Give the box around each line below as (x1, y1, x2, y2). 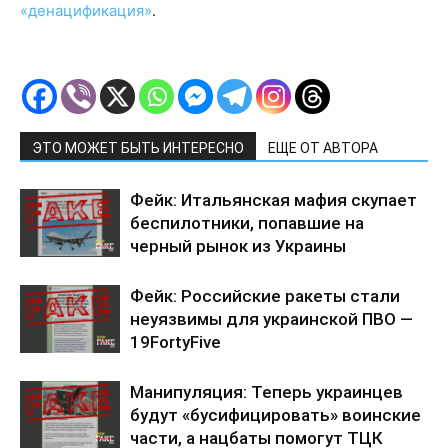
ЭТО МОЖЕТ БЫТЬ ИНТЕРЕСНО (32, 139, 244, 156)
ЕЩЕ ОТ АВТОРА (268, 139, 378, 156)
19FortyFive (130, 331, 221, 352)
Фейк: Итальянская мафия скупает (130, 189, 417, 210)
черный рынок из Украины (130, 235, 346, 256)
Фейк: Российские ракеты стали (130, 285, 400, 306)
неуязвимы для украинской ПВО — (130, 308, 413, 329)
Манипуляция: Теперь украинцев (130, 381, 403, 402)
